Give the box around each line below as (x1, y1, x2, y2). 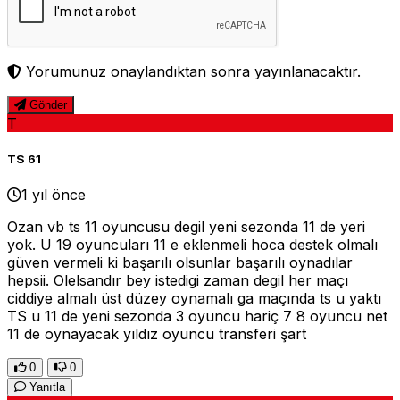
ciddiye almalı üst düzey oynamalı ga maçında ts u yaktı (7, 289, 381, 308)
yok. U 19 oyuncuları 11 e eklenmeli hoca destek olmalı (7, 236, 378, 254)
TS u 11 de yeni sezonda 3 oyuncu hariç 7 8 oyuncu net (7, 307, 387, 326)
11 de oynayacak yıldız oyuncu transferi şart (7, 325, 306, 344)
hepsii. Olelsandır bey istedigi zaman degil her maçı (7, 271, 348, 290)
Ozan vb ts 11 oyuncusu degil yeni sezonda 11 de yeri (7, 218, 365, 237)
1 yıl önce (21, 186, 86, 204)
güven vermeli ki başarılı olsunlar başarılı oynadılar (7, 254, 353, 272)
